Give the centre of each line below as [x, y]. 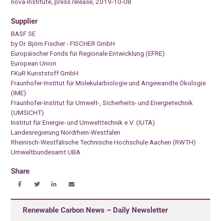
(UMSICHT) [28, 112]
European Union [34, 63]
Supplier [24, 21]
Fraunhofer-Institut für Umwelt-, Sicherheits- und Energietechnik [102, 102]
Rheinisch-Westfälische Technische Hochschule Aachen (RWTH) [104, 142]
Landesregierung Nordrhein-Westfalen [66, 132]
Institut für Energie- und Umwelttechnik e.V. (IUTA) [83, 122]
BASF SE [23, 33]
